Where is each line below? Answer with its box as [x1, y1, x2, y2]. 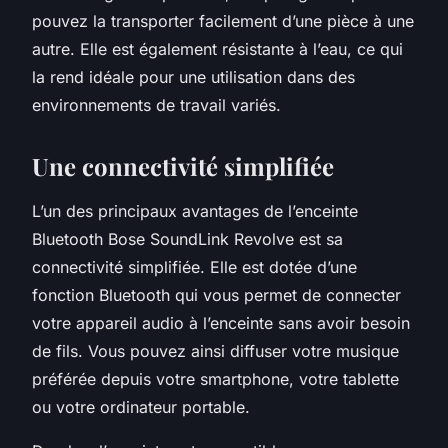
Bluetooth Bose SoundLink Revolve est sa [32, 228, 343, 249]
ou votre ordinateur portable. [32, 396, 250, 417]
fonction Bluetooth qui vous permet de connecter [32, 284, 401, 305]
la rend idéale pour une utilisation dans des [32, 66, 355, 87]
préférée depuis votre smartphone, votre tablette [32, 368, 399, 389]
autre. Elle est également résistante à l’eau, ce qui [32, 38, 403, 59]
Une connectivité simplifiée [32, 149, 334, 182]
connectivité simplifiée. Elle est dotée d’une [32, 256, 357, 277]
